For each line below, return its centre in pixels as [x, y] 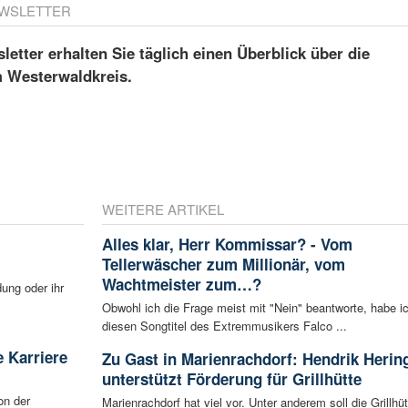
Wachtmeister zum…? [181, 285]
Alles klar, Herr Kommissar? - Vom [227, 245]
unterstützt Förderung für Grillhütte [231, 379]
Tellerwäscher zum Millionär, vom [223, 265]
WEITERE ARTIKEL [163, 209]
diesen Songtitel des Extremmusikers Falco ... [224, 326]
